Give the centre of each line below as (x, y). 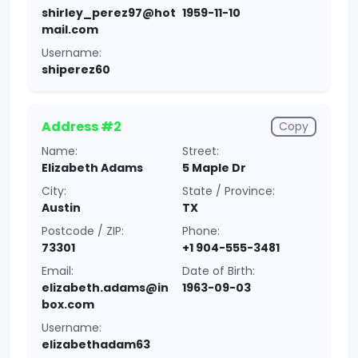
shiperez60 (76, 70)
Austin (61, 208)
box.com (68, 304)
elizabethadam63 (96, 344)
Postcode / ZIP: (83, 231)
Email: (58, 271)
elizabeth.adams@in (105, 288)
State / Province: (229, 191)
